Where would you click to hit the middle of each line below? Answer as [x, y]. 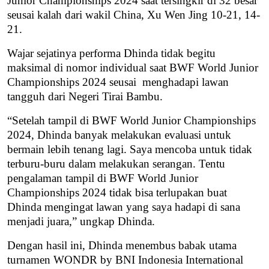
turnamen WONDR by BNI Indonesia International [125, 260]
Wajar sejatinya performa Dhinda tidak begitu [111, 53]
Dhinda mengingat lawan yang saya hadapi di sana [124, 207]
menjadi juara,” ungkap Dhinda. [81, 222]
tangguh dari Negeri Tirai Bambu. [85, 97]
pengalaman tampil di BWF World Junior [103, 178]
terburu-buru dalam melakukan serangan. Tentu [116, 164]
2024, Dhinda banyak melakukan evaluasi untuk [119, 135]
